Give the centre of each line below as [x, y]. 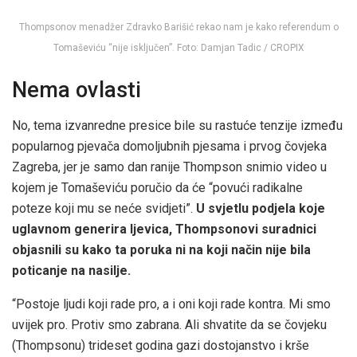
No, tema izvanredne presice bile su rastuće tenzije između [177, 126]
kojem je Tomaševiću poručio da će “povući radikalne [157, 188]
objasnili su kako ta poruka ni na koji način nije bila [161, 250]
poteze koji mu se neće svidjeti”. [104, 209]
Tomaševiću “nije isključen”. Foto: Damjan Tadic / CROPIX [178, 47]
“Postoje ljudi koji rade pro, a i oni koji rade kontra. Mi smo [171, 304]
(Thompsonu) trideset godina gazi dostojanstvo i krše [161, 346]
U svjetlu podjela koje [261, 209]
